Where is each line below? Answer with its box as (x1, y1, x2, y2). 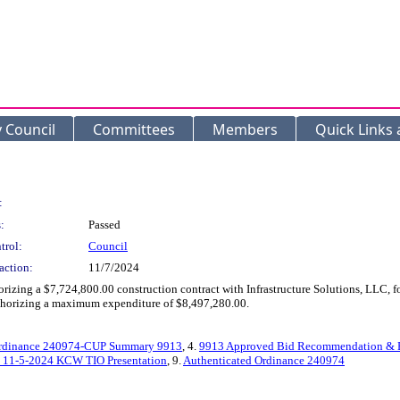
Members (212, 120, 278, 139)
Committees (93, 120, 175, 139)
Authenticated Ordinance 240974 (183, 354, 345, 367)
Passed (88, 218, 121, 231)
